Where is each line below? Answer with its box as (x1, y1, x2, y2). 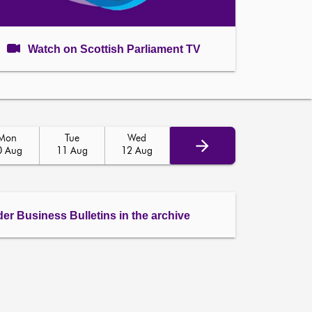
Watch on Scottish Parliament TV (28, 42, 201, 55)
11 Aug (56, 146, 88, 156)
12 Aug (121, 146, 153, 156)
